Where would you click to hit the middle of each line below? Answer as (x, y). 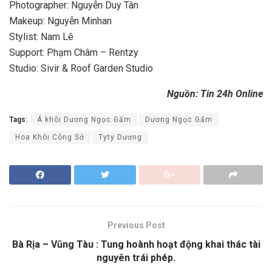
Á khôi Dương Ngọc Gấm (84, 120)
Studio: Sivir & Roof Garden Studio (81, 69)
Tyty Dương (120, 138)
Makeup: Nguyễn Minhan (60, 21)
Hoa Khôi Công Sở (50, 138)
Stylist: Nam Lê (41, 37)
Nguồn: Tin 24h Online (215, 94)
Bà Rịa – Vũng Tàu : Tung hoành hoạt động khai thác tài (136, 245)
